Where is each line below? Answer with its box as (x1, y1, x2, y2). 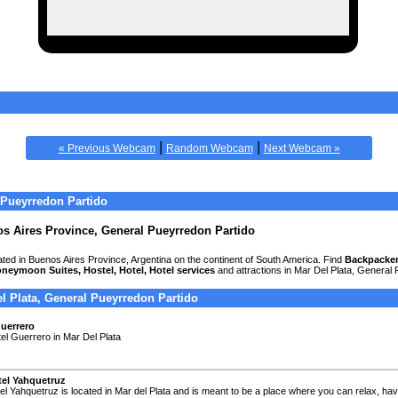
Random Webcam (165, 142, 253, 155)
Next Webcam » (263, 142, 340, 155)
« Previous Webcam (58, 142, 155, 155)
